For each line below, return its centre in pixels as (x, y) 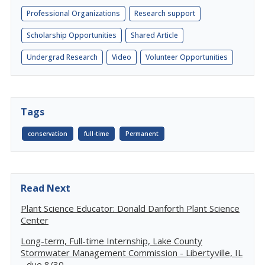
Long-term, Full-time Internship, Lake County (112, 241)
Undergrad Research (62, 57)
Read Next (46, 188)
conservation (48, 134)
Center (35, 220)
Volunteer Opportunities (187, 57)
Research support (165, 13)
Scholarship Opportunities (72, 35)
